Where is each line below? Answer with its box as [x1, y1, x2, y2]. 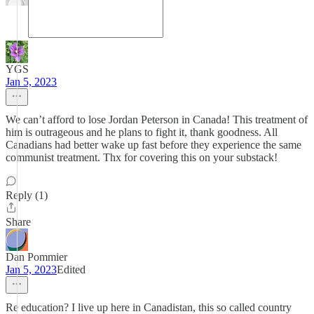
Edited [57, 264, 86, 275]
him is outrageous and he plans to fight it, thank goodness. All [6, 126, 278, 138]
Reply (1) [6, 189, 48, 201]
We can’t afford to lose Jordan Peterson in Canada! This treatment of [6, 114, 308, 125]
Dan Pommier [6, 251, 67, 263]
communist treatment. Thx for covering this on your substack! [6, 151, 278, 163]
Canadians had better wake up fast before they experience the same [6, 139, 301, 151]
